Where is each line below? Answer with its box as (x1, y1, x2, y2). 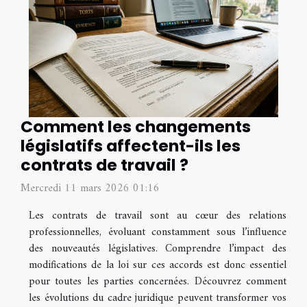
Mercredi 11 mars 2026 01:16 (21, 178, 160, 198)
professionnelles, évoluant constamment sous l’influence (29, 222, 286, 242)
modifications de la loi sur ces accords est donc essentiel (29, 255, 286, 275)
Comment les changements (21, 114, 251, 138)
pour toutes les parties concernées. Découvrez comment (29, 271, 286, 291)
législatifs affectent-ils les (21, 134, 241, 157)
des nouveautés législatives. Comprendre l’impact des (29, 238, 286, 258)
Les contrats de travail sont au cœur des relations (29, 206, 286, 225)
